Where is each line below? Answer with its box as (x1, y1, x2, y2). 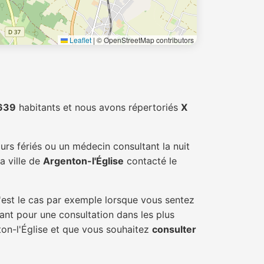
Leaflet (68, 35, 91, 45)
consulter (152, 223, 196, 235)
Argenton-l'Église (43, 155, 124, 167)
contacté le (124, 155, 177, 167)
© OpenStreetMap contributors (95, 35, 194, 45)
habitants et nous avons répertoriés (16, 101, 181, 113)
